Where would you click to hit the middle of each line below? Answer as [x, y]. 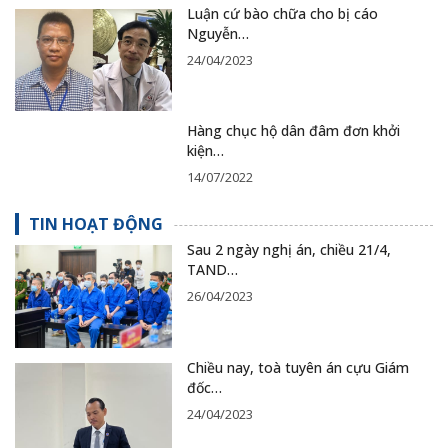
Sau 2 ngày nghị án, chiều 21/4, [288, 250]
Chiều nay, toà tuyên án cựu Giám [297, 367]
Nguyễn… [217, 33]
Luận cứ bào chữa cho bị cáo [282, 13]
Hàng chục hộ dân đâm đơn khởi [293, 131]
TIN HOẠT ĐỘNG [96, 224]
